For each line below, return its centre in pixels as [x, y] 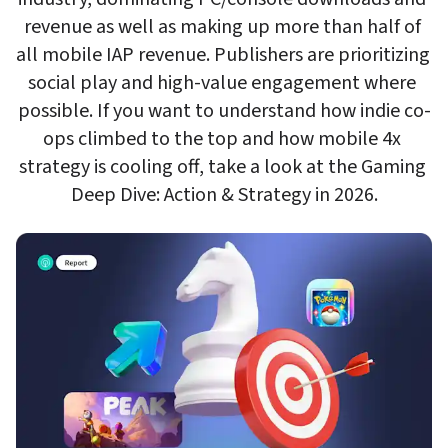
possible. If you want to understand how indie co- [224, 111]
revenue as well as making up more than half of [222, 27]
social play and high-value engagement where [222, 83]
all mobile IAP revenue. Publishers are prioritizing [223, 55]
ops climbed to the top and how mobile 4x [222, 139]
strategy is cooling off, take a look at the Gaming [222, 167]
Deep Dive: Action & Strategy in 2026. [224, 195]
